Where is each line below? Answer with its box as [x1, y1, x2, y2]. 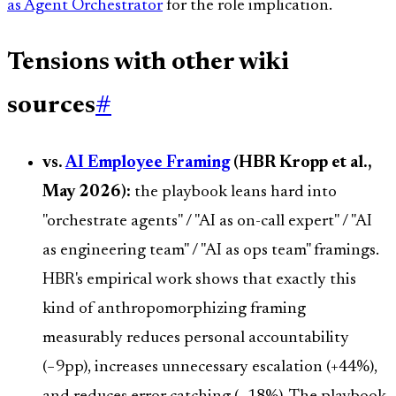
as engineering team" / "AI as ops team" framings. [42, 242, 379, 260]
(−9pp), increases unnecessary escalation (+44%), [42, 359, 377, 377]
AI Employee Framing [65, 155, 230, 172]
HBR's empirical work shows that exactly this [42, 271, 356, 289]
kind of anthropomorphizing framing [42, 301, 306, 318]
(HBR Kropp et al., [230, 155, 372, 172]
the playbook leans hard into [131, 184, 337, 202]
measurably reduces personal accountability [42, 330, 349, 347]
